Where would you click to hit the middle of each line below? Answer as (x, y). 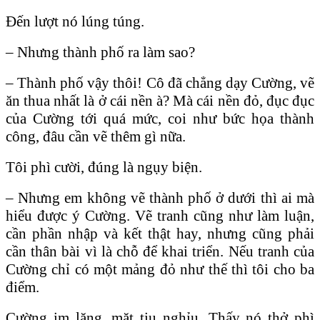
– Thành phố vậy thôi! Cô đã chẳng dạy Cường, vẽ (160, 82)
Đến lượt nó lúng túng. (75, 21)
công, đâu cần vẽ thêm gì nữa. (96, 136)
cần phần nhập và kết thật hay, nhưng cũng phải (160, 233)
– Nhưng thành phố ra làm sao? (100, 52)
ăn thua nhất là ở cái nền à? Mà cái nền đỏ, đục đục (160, 100)
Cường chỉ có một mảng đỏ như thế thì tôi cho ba (160, 269)
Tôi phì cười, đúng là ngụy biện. (104, 167)
